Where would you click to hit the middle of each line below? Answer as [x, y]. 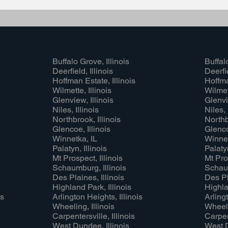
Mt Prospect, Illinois [88, 158]
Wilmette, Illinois [82, 90]
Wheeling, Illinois [83, 206]
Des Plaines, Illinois [88, 177]
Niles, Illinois [76, 110]
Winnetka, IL [75, 139]
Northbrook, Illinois [87, 119]
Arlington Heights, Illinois [97, 197]
